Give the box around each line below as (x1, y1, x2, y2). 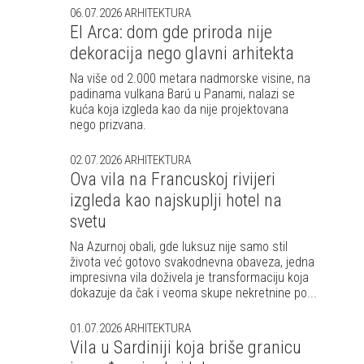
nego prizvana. (70, 116, 146, 132)
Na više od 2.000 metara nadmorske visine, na (70, 70, 310, 86)
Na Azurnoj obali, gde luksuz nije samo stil (70, 238, 288, 254)
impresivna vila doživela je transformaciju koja (70, 269, 309, 285)
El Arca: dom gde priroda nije (70, 21, 272, 42)
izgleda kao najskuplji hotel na (70, 189, 282, 210)
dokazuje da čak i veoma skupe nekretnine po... (70, 284, 317, 301)
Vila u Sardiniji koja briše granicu (70, 336, 301, 357)
